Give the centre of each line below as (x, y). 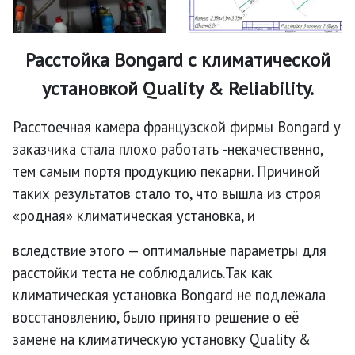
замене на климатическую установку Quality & (162, 340)
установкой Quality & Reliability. (177, 89)
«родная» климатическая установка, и (134, 216)
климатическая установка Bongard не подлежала (169, 295)
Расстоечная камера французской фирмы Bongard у (177, 127)
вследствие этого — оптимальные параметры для (170, 251)
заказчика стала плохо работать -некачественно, (168, 149)
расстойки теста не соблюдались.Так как (143, 273)
